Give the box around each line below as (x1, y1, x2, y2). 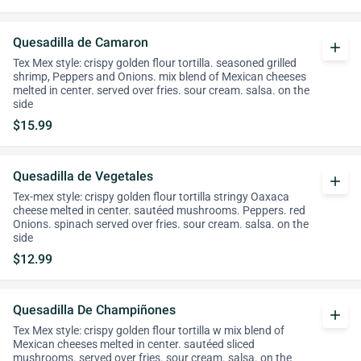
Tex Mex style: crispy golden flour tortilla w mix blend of (13, 324, 284, 338)
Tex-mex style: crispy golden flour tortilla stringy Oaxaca (13, 190, 289, 204)
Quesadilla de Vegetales (13, 168, 153, 184)
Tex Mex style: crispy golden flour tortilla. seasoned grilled (13, 56, 297, 70)
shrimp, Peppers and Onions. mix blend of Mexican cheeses (13, 70, 306, 84)
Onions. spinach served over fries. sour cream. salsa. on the (13, 218, 309, 231)
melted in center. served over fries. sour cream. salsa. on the (13, 84, 309, 98)
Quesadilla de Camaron (13, 35, 148, 50)
